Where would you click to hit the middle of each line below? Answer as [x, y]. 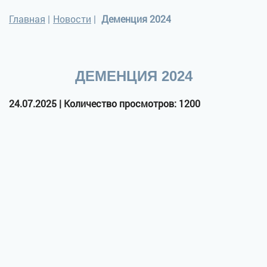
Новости [72, 19]
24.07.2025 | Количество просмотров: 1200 [105, 103]
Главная [27, 19]
